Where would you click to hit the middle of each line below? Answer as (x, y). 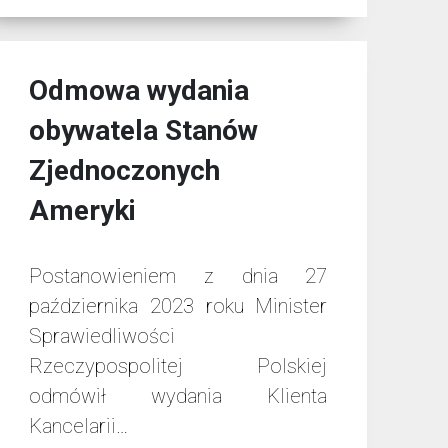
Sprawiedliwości (101, 336)
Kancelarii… (78, 426)
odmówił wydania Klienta (178, 396)
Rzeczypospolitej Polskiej (178, 366)
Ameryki (82, 211)
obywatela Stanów (143, 131)
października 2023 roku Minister (178, 306)
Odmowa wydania (138, 91)
